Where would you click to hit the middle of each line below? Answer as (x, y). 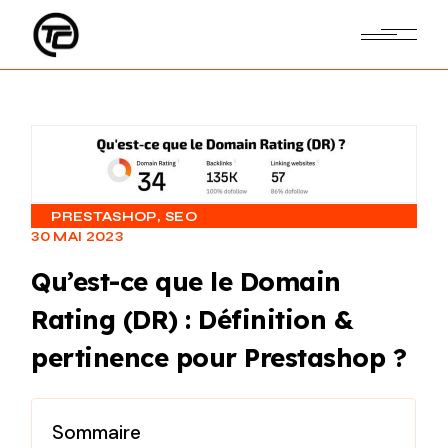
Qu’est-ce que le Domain (186, 280)
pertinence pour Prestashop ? (219, 356)
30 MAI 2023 (77, 236)
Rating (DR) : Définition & (192, 318)
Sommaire (97, 433)
